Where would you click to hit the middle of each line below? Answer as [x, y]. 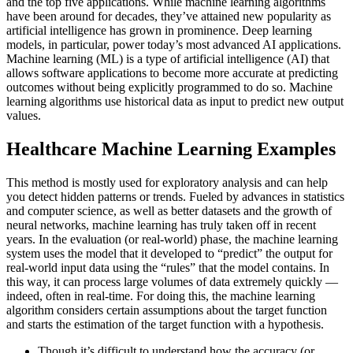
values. [24, 116]
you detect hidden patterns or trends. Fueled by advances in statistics [175, 196]
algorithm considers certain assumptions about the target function [167, 310]
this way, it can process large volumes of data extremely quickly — [172, 281]
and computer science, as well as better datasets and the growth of [169, 210]
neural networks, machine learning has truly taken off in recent [161, 225]
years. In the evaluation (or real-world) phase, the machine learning [172, 239]
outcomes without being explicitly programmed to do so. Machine [169, 87]
